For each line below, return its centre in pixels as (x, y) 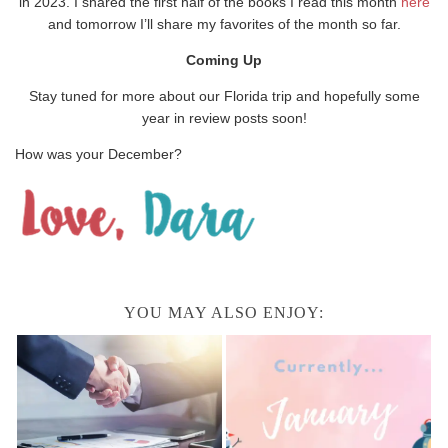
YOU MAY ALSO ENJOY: (224, 313)
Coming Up (224, 60)
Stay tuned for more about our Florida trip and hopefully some (224, 96)
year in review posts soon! (224, 118)
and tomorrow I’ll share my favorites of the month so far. (224, 24)
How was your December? (98, 154)
